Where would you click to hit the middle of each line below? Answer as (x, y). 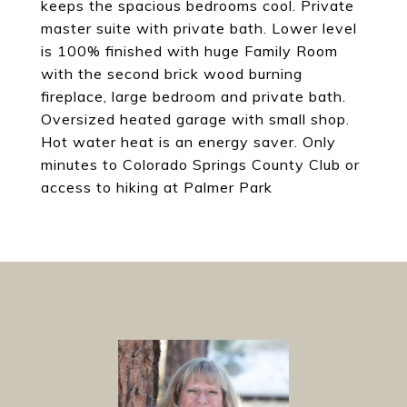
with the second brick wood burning (172, 74)
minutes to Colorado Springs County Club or (200, 164)
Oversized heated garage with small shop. (195, 119)
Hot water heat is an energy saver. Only (189, 142)
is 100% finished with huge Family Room (189, 51)
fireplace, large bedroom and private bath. (194, 96)
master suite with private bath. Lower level (199, 28)
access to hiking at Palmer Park (157, 187)
